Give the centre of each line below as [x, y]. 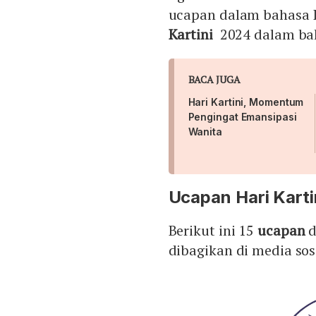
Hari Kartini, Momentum [246, 102]
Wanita [205, 131]
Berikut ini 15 [213, 230]
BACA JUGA [214, 79]
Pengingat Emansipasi [242, 116]
